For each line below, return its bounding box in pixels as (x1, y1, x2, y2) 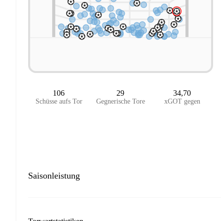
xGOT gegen (164, 98, 200, 106)
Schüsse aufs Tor (35, 98, 82, 106)
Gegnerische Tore (96, 98, 145, 106)
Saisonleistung (28, 170, 80, 181)
